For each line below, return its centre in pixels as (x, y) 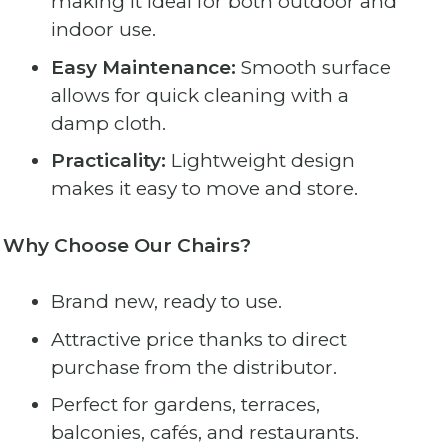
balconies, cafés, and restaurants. (204, 433)
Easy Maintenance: (143, 67)
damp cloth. (108, 123)
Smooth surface (313, 67)
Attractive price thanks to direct (198, 339)
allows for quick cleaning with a (199, 95)
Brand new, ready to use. (166, 302)
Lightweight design (260, 161)
